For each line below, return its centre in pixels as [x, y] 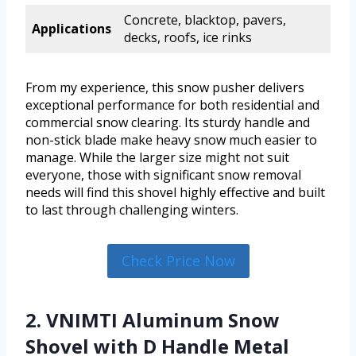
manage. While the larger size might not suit [157, 158]
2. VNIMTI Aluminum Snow [153, 319]
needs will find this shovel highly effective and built [175, 193]
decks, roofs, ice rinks [188, 38]
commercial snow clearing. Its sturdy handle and [168, 123]
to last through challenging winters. [132, 210]
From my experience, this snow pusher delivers [165, 88]
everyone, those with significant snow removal [163, 175]
